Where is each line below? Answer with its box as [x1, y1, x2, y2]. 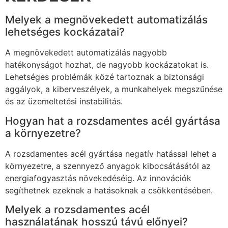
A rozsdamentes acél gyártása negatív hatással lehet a [5, 148, 216, 159]
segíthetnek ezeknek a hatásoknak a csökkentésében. [5, 185, 213, 195]
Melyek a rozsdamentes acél [5, 203, 150, 216]
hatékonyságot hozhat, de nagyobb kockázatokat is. [5, 60, 209, 70]
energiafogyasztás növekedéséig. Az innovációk [5, 173, 191, 183]
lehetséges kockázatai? [5, 25, 125, 39]
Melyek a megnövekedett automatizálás [5, 13, 208, 26]
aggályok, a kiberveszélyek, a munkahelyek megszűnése [5, 84, 222, 95]
